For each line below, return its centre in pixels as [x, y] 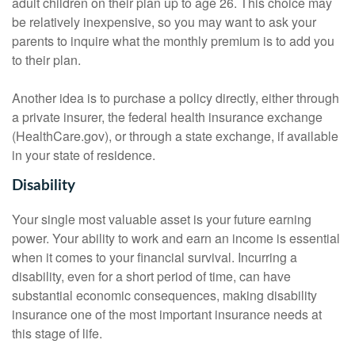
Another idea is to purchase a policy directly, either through [176, 98]
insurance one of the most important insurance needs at [167, 314]
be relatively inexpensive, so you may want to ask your [164, 22]
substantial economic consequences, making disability [164, 295]
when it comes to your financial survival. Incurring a [155, 257]
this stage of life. [57, 333]
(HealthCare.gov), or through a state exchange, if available [175, 136]
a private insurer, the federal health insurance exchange [167, 117]
